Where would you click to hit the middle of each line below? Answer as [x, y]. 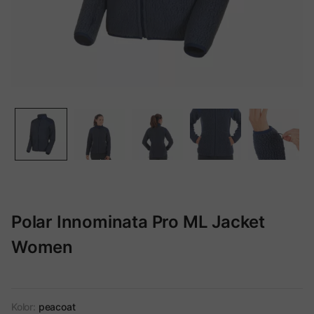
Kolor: [23, 307]
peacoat [57, 307]
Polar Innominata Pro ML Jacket [138, 222]
